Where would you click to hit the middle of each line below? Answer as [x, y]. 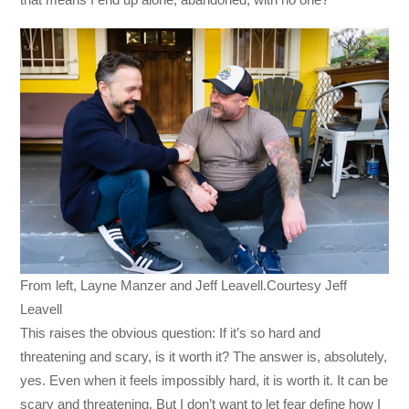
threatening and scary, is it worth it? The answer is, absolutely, [204, 357]
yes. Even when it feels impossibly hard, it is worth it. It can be [204, 381]
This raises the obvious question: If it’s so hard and [171, 333]
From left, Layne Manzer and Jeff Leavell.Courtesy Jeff [184, 286]
